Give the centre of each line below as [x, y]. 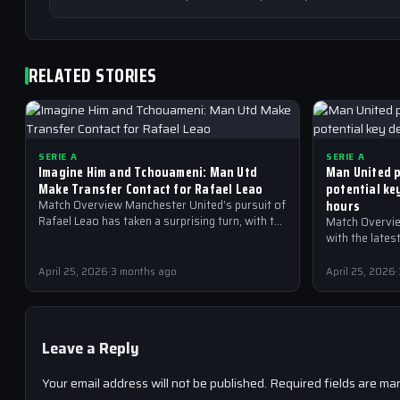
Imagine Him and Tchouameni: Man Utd [148, 172]
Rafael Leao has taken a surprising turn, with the [162, 221]
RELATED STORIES [93, 75]
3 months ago [144, 272]
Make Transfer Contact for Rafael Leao [151, 189]
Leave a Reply [91, 349]
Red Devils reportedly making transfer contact [158, 237]
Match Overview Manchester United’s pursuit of [162, 205]
